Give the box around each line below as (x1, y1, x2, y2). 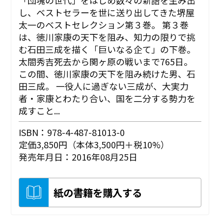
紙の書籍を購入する (54, 185, 142, 200)
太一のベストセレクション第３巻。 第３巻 (19, 18, 189, 31)
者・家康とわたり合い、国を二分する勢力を (19, 91, 196, 105)
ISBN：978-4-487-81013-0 (19, 125, 125, 138)
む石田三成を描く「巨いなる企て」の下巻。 (19, 42, 196, 55)
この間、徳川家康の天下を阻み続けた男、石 (19, 67, 196, 80)
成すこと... (19, 104, 60, 117)
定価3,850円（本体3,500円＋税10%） (19, 137, 170, 151)
